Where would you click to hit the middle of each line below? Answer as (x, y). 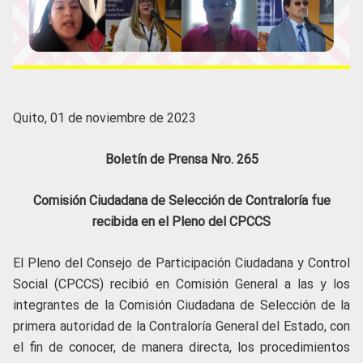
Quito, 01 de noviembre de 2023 (105, 118)
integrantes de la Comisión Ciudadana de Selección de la (181, 305)
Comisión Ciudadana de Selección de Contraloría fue (181, 201)
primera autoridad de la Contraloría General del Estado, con (181, 327)
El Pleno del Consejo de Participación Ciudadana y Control (181, 263)
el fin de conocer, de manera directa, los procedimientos (181, 348)
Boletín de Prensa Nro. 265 (181, 160)
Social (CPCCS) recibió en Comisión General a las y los (181, 284)
